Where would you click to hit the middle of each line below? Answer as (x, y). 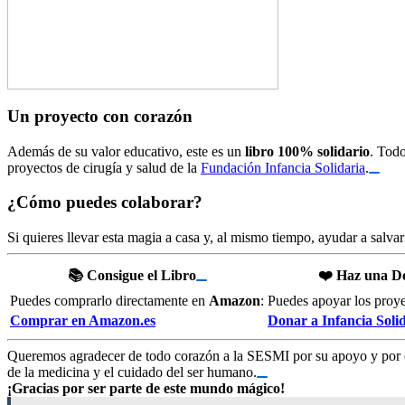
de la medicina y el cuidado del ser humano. (132, 372)
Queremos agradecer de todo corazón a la (127, 355)
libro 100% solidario (307, 151)
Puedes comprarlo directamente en (109, 300)
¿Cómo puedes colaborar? (105, 202)
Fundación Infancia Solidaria (283, 167)
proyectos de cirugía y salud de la (104, 167)
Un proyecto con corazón (100, 116)
